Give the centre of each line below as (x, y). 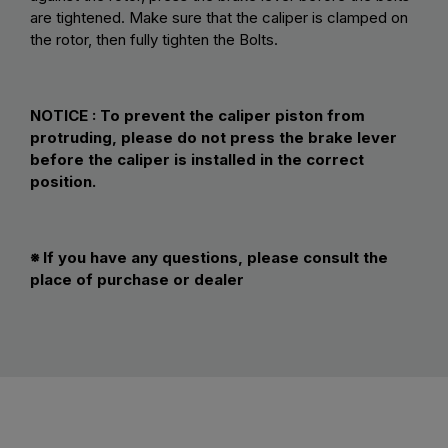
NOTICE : (65, 116)
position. (63, 182)
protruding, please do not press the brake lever (213, 138)
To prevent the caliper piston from (232, 116)
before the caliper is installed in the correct (197, 160)
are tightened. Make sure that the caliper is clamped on (219, 18)
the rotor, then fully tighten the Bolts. (154, 40)
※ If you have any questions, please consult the (209, 258)
